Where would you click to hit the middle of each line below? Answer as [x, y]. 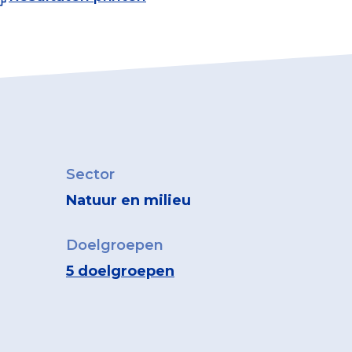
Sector [90, 174]
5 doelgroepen [120, 271]
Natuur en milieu [128, 200]
